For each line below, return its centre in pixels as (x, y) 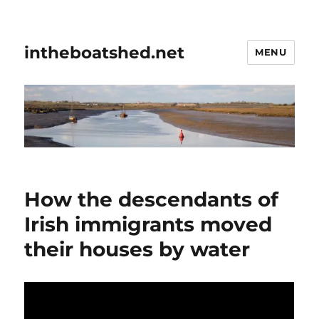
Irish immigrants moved (148, 225)
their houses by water (137, 250)
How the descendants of (152, 200)
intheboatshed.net (105, 52)
